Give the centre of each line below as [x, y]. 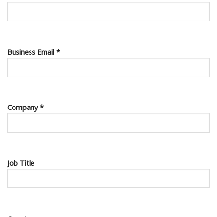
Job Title [21, 163]
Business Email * [34, 52]
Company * [25, 108]
